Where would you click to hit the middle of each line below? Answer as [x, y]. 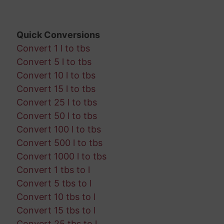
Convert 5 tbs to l [54, 183]
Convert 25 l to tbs [56, 102]
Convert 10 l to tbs [56, 75]
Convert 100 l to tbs [58, 129]
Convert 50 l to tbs [56, 116]
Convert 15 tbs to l [56, 210]
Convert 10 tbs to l [56, 197]
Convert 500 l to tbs [59, 143]
